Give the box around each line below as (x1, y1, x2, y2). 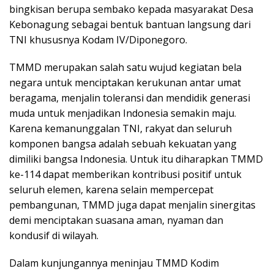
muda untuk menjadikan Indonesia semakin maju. (9, 106, 236, 120)
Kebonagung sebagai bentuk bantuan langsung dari (9, 17, 251, 31)
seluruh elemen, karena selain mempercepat (9, 182, 213, 196)
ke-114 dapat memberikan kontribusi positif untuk (9, 167, 242, 181)
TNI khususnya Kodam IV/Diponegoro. (9, 32, 187, 46)
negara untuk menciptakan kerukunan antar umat (9, 75, 241, 89)
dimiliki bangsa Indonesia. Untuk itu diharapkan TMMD (9, 152, 263, 166)
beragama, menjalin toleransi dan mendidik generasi (9, 91, 250, 105)
